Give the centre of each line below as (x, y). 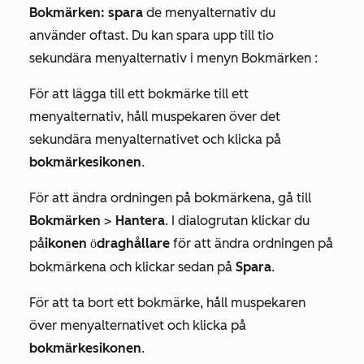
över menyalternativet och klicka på (138, 325)
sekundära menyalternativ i (113, 58)
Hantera (140, 220)
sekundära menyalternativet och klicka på (155, 139)
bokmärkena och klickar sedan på (132, 266)
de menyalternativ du (211, 12)
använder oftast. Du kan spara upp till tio (152, 35)
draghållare (133, 243)
